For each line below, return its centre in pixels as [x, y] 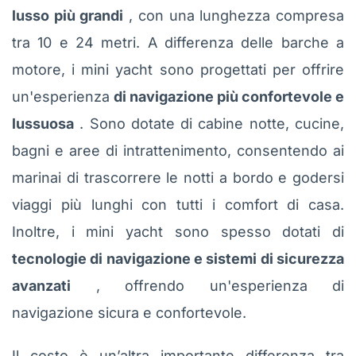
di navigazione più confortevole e [229, 96]
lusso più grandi [68, 15]
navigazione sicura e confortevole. [129, 312]
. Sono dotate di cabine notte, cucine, [209, 123]
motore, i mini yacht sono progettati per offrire [178, 69]
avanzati [41, 285]
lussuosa [43, 123]
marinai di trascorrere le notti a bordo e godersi [178, 177]
